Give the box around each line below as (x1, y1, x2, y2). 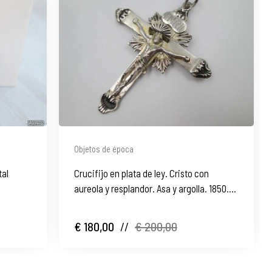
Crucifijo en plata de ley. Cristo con (73, 166, 209, 179)
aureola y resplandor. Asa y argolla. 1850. (73, 182, 229, 194)
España (73, 197, 103, 209)
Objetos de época (73, 143, 134, 154)
